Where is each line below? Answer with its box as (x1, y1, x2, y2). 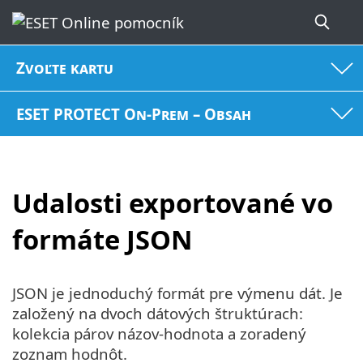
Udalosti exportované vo (12, 185, 333, 222)
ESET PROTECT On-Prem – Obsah (16, 103, 252, 124)
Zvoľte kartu (16, 58, 114, 79)
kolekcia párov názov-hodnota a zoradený (12, 322, 306, 344)
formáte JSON (12, 221, 193, 258)
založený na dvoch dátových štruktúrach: (12, 302, 303, 323)
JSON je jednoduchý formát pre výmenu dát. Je (12, 282, 343, 303)
